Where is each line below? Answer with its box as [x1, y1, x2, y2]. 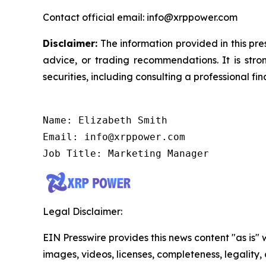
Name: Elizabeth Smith [43, 114, 167, 126]
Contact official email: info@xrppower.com [43, 11, 237, 23]
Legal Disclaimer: [43, 205, 122, 217]
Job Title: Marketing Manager [43, 147, 209, 159]
